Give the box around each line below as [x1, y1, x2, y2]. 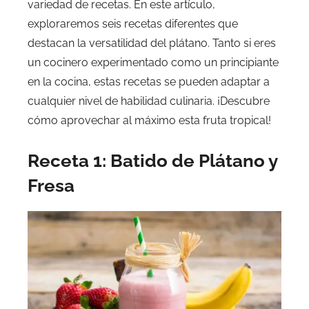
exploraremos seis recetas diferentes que [28, 17, 238, 30]
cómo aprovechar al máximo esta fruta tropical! [28, 113, 271, 127]
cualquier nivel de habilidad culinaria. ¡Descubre [28, 94, 270, 108]
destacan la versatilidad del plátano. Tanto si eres [28, 36, 276, 50]
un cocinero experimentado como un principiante [28, 55, 279, 69]
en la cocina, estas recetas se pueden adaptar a [28, 74, 270, 88]
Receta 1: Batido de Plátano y [28, 150, 277, 171]
